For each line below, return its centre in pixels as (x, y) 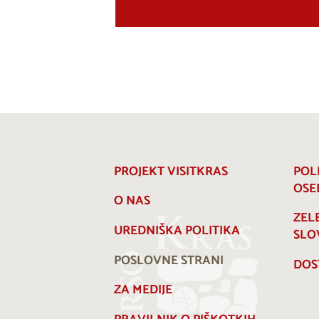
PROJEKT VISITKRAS (171, 172)
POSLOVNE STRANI (169, 261)
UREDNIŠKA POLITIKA (177, 231)
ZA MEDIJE (143, 291)
